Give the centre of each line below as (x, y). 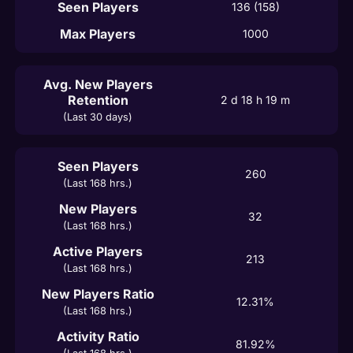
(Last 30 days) (98, 117)
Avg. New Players (98, 84)
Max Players (98, 33)
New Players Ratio (98, 294)
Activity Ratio (98, 336)
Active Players (98, 251)
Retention (98, 100)
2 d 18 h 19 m (255, 99)
